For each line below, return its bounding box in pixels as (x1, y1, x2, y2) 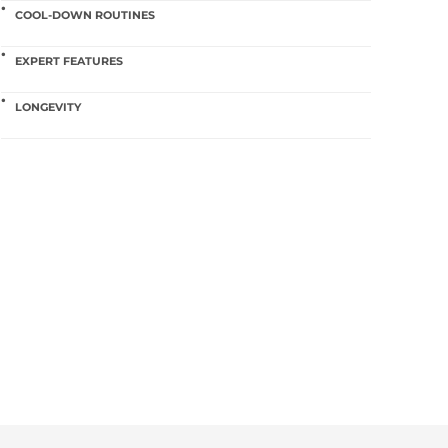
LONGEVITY (15, 100, 81, 115)
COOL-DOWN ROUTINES (15, 8, 155, 23)
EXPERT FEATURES (15, 54, 123, 69)
